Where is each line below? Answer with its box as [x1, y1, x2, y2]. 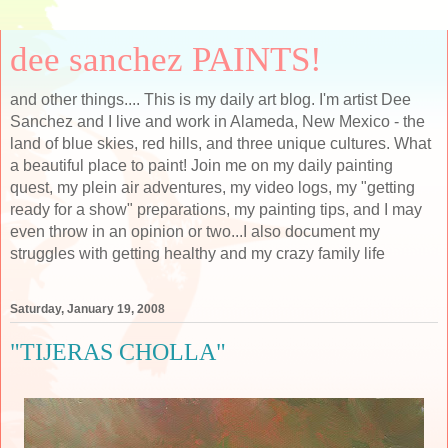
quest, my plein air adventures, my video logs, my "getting [10, 179, 415, 196]
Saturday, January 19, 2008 [10, 302, 165, 317]
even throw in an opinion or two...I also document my [10, 223, 380, 240]
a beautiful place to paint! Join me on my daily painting [10, 157, 393, 174]
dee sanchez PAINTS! [10, 40, 322, 78]
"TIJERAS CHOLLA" [10, 338, 226, 366]
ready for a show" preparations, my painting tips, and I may [10, 201, 422, 218]
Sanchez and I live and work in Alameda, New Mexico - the [10, 113, 425, 130]
